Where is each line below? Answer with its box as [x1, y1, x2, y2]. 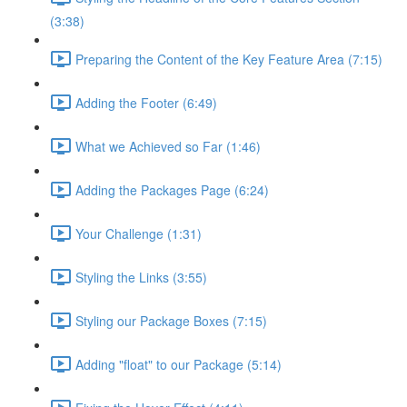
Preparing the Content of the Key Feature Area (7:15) [75, 49, 382, 68]
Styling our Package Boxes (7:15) [75, 311, 267, 330]
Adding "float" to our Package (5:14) [75, 354, 282, 373]
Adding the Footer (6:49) [75, 93, 217, 112]
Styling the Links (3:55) [75, 267, 207, 286]
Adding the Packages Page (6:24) [75, 180, 269, 199]
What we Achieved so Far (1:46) [75, 136, 261, 155]
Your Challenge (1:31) [75, 223, 202, 243]
